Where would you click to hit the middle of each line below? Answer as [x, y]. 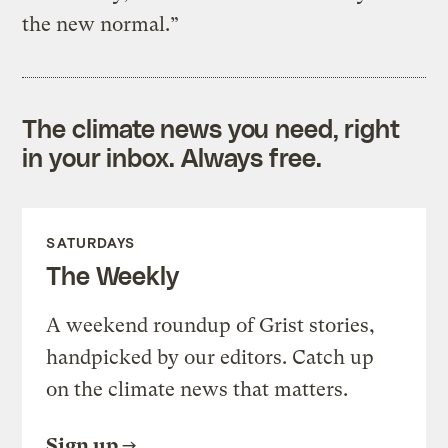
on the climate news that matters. [197, 390]
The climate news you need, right [211, 128]
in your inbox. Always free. [172, 157]
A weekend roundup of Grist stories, [211, 326]
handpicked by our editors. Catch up [210, 358]
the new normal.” [101, 25]
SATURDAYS [91, 243]
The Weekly [112, 275]
